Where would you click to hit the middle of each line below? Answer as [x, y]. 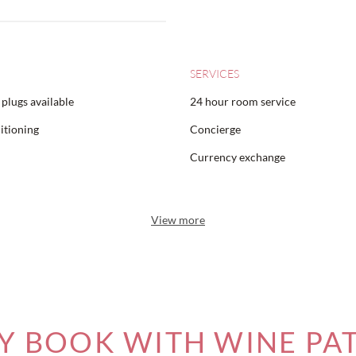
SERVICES [215, 74]
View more [178, 220]
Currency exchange [238, 157]
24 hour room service [243, 101]
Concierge [215, 129]
